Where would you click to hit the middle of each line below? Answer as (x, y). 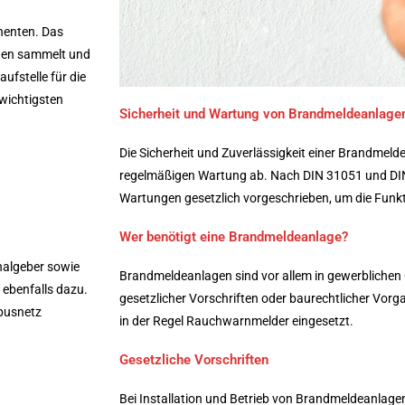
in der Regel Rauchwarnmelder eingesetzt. (236, 320)
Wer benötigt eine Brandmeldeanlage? (234, 236)
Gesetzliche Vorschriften (194, 359)
